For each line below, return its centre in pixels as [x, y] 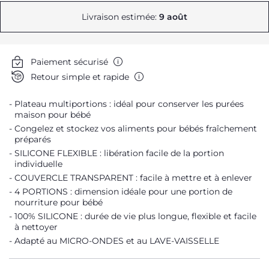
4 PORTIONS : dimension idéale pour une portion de [123, 192]
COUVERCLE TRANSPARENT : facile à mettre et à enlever [133, 178]
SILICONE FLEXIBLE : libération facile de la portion [119, 153]
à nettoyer [36, 227]
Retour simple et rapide [80, 77]
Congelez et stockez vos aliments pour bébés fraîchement [136, 128]
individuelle [38, 164]
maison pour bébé [53, 115]
